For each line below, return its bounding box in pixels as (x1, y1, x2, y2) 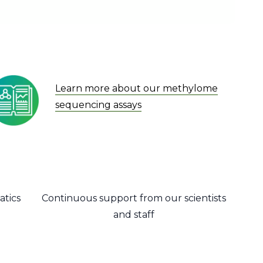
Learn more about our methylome (55, 82, 218, 94)
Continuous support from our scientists (41, 193, 226, 204)
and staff (113, 209, 154, 221)
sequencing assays (55, 99, 141, 110)
